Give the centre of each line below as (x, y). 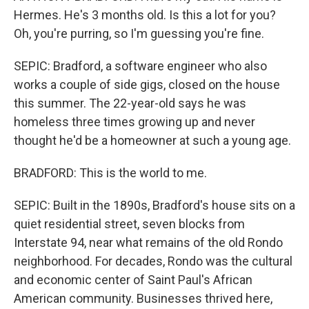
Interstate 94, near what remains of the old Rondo (148, 242)
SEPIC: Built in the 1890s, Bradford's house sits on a (154, 205)
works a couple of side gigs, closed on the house (147, 84)
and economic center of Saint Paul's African (133, 280)
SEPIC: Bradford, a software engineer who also (140, 66)
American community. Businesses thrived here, (143, 298)
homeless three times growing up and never (134, 122)
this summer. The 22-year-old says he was (130, 103)
